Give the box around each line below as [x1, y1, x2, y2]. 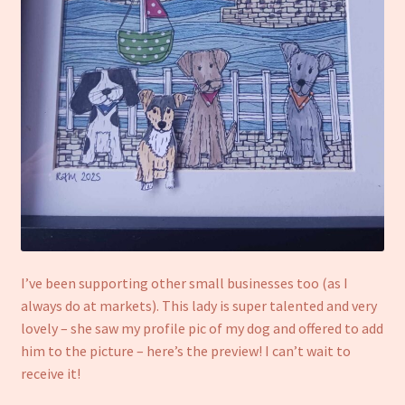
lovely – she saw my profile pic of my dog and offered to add [20, 319, 383, 338]
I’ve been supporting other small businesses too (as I [20, 274, 348, 293]
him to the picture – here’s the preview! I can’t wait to [20, 342, 351, 361]
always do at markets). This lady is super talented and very [20, 297, 377, 316]
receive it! [20, 364, 80, 383]
